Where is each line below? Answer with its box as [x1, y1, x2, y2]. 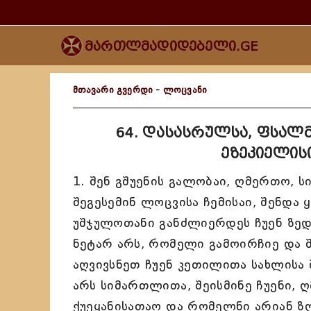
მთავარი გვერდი [72, 84, 153, 96]
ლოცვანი [162, 84, 208, 96]
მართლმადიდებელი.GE [85, 39, 259, 54]
